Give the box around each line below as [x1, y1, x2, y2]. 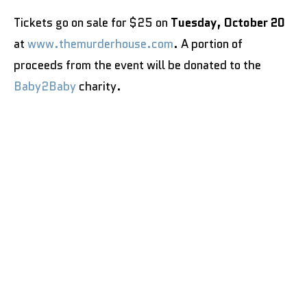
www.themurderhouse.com [27, 35, 173, 52]
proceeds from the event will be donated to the [14, 56, 261, 73]
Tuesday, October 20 [171, 14, 285, 31]
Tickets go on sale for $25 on [14, 14, 171, 31]
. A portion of [173, 35, 243, 52]
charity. [76, 77, 121, 95]
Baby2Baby [14, 77, 76, 95]
